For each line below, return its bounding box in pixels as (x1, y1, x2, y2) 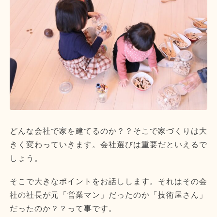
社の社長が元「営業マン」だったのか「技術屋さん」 (10, 191, 207, 200)
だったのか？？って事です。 (10, 204, 117, 213)
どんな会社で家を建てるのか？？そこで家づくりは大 (10, 127, 207, 136)
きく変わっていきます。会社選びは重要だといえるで (10, 140, 207, 149)
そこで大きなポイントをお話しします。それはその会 (10, 177, 207, 186)
